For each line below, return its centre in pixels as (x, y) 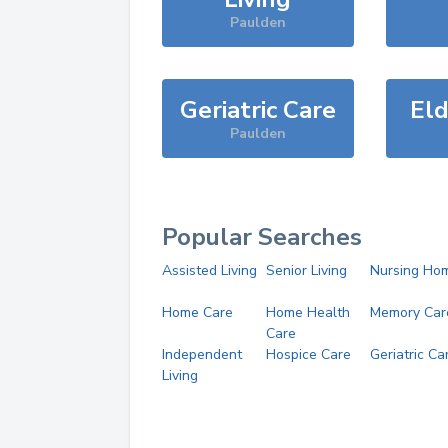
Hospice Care (308, 354)
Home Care (197, 312)
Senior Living (306, 270)
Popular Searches (262, 237)
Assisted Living (209, 270)
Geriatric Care (257, 110)
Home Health (307, 312)
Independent (202, 354)
